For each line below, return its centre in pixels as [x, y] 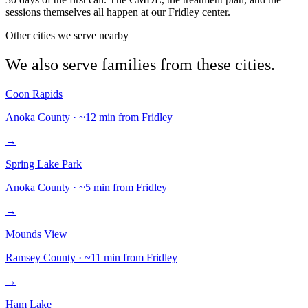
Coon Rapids [34, 93]
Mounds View [36, 234]
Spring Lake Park [44, 164]
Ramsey [23, 257]
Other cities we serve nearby [67, 35]
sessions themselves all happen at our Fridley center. [118, 12]
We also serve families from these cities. [140, 64]
